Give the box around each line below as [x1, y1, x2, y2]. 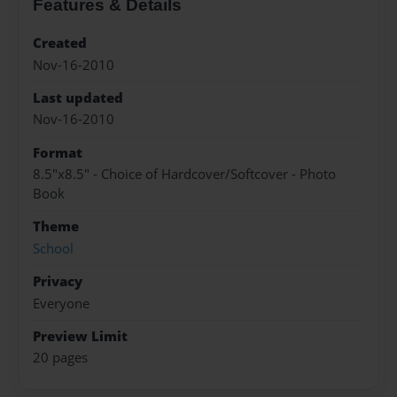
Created [33, 34, 87, 53]
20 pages [33, 348, 88, 368]
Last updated [33, 88, 123, 107]
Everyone [33, 293, 90, 313]
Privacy [33, 272, 82, 292]
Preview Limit [33, 326, 128, 346]
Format [33, 143, 82, 162]
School [33, 238, 74, 258]
